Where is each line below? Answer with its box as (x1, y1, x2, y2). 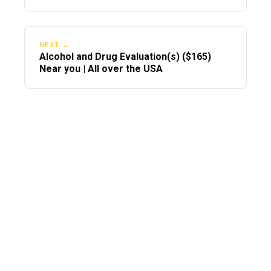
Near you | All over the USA (39, 63, 163, 75)
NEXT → (39, 41, 70, 50)
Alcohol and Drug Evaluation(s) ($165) (39, 51, 211, 63)
